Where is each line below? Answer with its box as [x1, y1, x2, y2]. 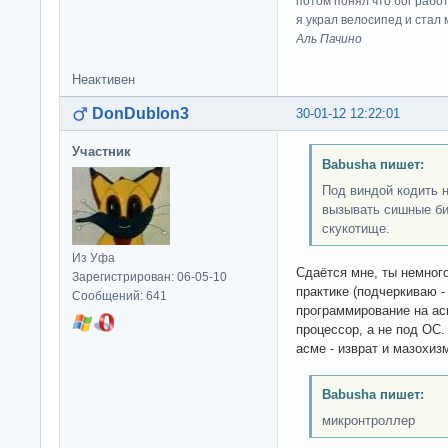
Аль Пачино [296, 31, 362, 46]
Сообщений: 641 [72, 288, 167, 303]
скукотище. [321, 221, 390, 237]
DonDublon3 [92, 104, 189, 122]
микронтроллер [321, 413, 415, 429]
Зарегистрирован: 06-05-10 [72, 269, 227, 284]
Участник [72, 143, 131, 159]
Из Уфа [72, 250, 115, 265]
